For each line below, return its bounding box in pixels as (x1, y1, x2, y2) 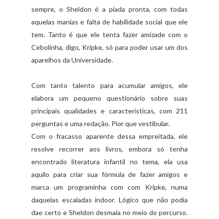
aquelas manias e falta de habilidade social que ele (31, 17, 188, 26)
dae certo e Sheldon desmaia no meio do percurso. (31, 208, 188, 217)
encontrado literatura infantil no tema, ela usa (31, 157, 188, 166)
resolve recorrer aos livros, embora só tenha (31, 144, 188, 153)
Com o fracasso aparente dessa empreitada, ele (31, 131, 188, 140)
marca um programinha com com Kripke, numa (31, 182, 188, 191)
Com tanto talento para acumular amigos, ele (31, 81, 188, 89)
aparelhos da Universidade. (31, 55, 113, 64)
